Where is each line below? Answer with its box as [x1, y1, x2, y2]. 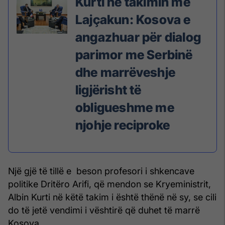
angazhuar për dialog [75, 29, 201, 45]
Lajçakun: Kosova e [75, 12, 191, 27]
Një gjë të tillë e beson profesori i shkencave [8, 166, 194, 177]
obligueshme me [75, 99, 174, 115]
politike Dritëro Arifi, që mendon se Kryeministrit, [8, 179, 211, 190]
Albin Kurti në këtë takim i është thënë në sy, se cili [8, 192, 216, 203]
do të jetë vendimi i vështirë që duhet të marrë [8, 205, 200, 216]
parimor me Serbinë [75, 47, 193, 62]
